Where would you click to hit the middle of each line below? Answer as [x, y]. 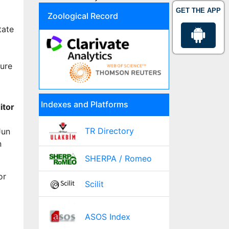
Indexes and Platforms [85, 105]
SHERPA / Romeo [118, 159]
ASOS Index [107, 217]
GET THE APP [198, 10]
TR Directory [109, 131]
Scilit [94, 184]
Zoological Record [83, 16]
